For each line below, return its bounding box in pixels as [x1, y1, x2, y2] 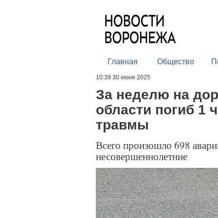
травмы [96, 117, 149, 132]
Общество [157, 57, 194, 66]
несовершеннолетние [96, 149, 187, 163]
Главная [107, 57, 138, 66]
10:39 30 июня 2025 [96, 74, 150, 81]
